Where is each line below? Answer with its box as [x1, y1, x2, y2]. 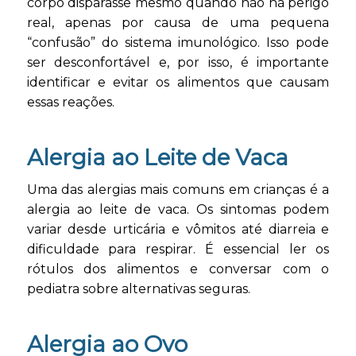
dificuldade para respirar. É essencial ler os [26, 242, 330, 257]
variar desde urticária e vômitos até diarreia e [26, 222, 330, 238]
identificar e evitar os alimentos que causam [26, 74, 330, 90]
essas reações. [26, 94, 114, 110]
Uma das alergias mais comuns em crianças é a [26, 182, 330, 198]
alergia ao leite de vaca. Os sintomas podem [26, 202, 330, 218]
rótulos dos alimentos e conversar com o [26, 261, 330, 277]
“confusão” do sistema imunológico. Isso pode [26, 34, 330, 50]
